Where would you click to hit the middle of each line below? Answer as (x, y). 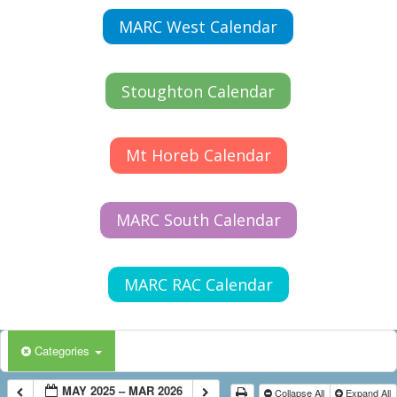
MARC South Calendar (198, 220)
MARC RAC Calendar (198, 285)
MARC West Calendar (198, 26)
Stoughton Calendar (198, 91)
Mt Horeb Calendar (198, 156)
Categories (64, 351)
